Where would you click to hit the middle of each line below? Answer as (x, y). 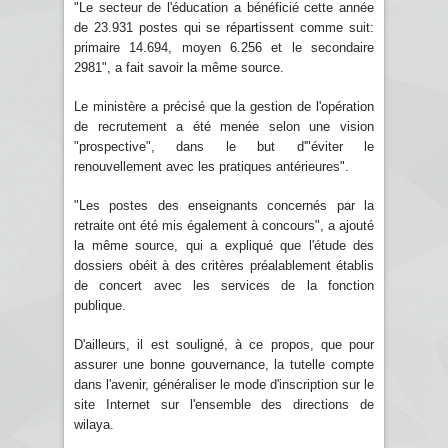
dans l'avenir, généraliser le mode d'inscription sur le (224, 384)
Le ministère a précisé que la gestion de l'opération (224, 106)
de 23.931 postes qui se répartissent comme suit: (224, 27)
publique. (100, 305)
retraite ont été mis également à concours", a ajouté (224, 225)
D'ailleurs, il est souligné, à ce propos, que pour (224, 344)
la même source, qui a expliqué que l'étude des (224, 245)
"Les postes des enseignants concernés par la (224, 205)
